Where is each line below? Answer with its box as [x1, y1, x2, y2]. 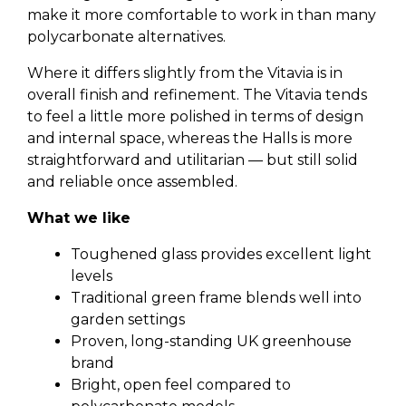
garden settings [71, 311, 185, 328]
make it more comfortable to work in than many [27, 6, 376, 24]
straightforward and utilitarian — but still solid [27, 151, 358, 169]
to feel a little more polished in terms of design [27, 108, 363, 125]
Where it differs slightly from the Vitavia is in [27, 64, 343, 82]
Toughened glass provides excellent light [71, 246, 372, 263]
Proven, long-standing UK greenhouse [71, 333, 352, 350]
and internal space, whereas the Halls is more [27, 130, 353, 147]
